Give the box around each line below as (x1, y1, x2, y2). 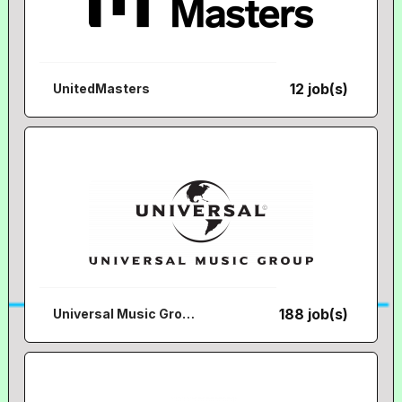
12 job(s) (290, 80, 349, 98)
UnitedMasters (53, 81, 151, 96)
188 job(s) (279, 305, 349, 323)
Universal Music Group (182, 306, 196, 321)
